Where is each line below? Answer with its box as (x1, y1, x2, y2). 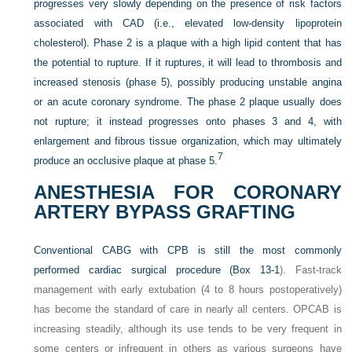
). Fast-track (279, 264, 342, 276)
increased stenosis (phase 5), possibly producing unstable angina (34, 76, 342, 88)
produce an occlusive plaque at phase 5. (34, 155, 218, 167)
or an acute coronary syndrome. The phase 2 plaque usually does (34, 96, 342, 108)
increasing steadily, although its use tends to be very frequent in (34, 323, 342, 335)
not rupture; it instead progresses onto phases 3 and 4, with (34, 115, 342, 127)
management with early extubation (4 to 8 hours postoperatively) (34, 284, 342, 295)
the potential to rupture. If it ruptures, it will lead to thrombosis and (34, 57, 342, 68)
